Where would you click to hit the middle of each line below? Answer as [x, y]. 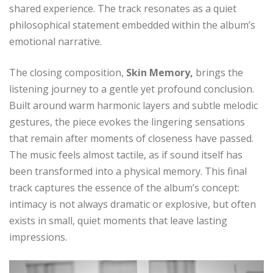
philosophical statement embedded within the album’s [132, 25]
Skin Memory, [160, 72]
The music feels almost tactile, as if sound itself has [126, 154]
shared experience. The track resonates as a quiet [123, 8]
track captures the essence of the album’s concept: [124, 187]
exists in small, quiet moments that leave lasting [118, 220]
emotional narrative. [55, 41]
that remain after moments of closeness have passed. [131, 138]
